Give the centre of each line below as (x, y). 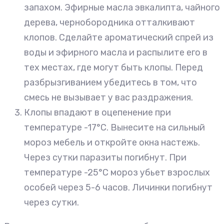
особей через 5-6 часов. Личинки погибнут (118, 188)
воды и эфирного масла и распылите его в (116, 53)
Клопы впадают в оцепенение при (97, 113)
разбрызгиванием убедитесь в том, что (110, 83)
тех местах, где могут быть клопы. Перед (113, 68)
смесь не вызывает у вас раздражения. (108, 98)
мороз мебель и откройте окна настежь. (112, 143)
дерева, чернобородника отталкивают (109, 23)
